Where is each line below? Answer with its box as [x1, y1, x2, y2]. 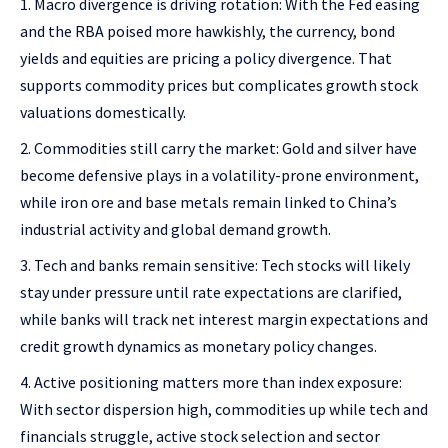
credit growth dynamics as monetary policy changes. [20, 336, 377, 357]
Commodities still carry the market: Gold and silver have [34, 138, 417, 159]
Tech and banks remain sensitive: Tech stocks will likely [34, 255, 410, 276]
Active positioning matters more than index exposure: [34, 372, 402, 393]
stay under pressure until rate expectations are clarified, [20, 282, 402, 303]
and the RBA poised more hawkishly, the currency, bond [20, 21, 395, 42]
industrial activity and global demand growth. [20, 219, 331, 240]
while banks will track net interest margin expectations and [20, 309, 428, 330]
